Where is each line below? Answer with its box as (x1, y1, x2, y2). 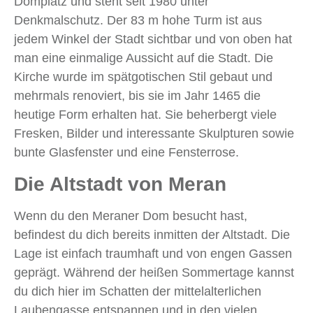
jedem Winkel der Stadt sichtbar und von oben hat (14, 32, 292, 47)
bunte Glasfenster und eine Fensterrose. (14, 145, 239, 160)
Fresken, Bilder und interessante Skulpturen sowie (14, 126, 294, 141)
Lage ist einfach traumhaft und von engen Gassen (14, 247, 292, 261)
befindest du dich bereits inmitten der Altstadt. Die (14, 228, 290, 242)
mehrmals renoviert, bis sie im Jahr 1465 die (14, 89, 261, 103)
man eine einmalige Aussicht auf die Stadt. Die (14, 51, 273, 66)
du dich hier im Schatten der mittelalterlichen (14, 284, 261, 299)
